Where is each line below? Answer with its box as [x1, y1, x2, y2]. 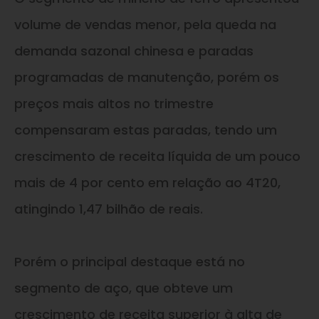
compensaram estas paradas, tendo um [14, 120, 277, 139]
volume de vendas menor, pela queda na [14, 15, 276, 33]
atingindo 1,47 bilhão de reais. [14, 199, 203, 218]
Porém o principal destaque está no [14, 252, 245, 271]
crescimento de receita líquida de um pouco [14, 147, 300, 165]
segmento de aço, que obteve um [14, 278, 233, 297]
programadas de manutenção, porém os [14, 68, 279, 86]
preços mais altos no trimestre [14, 94, 214, 113]
